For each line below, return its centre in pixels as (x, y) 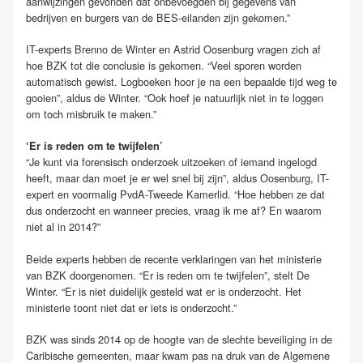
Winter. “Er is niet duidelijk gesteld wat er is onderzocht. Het (164, 291)
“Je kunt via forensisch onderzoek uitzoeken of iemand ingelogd (171, 162)
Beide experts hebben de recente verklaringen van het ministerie (174, 258)
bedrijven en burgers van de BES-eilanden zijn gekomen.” (158, 17)
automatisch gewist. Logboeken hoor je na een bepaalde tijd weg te (181, 82)
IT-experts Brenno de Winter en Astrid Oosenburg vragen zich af (173, 49)
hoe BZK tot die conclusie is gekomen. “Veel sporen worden (164, 66)
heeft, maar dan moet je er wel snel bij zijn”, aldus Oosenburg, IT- (177, 178)
